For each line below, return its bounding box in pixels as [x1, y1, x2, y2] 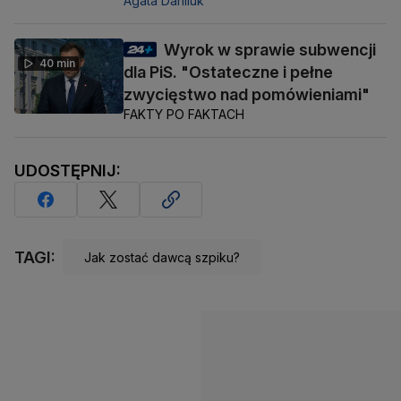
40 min [39, 56, 75, 71]
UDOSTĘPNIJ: [14, 161, 121, 181]
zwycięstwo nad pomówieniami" [124, 85, 370, 105]
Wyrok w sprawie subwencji [164, 40, 376, 60]
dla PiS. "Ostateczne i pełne [124, 63, 333, 82]
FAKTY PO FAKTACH [124, 107, 244, 123]
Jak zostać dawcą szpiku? [84, 249, 240, 265]
